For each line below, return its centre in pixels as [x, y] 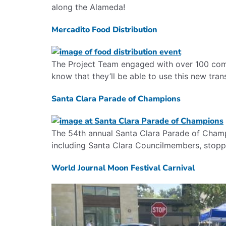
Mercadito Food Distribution [104, 30]
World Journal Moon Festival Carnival [123, 168]
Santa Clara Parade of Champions [116, 99]
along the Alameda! [88, 7]
